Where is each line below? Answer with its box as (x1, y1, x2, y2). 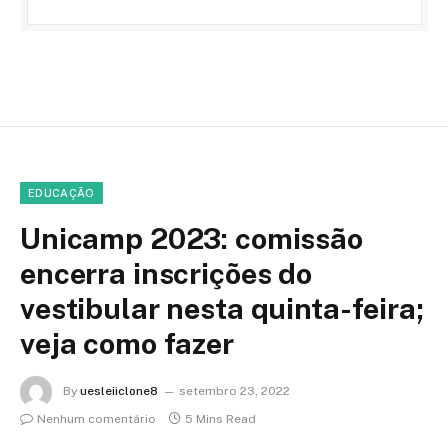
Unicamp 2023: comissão (20, 221, 363, 257)
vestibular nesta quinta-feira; (20, 291, 424, 327)
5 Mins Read (185, 412, 256, 427)
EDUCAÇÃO (28, 187, 95, 200)
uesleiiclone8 (80, 384, 158, 399)
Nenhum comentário (37, 412, 156, 427)
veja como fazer (20, 326, 234, 362)
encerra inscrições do (20, 256, 312, 292)
